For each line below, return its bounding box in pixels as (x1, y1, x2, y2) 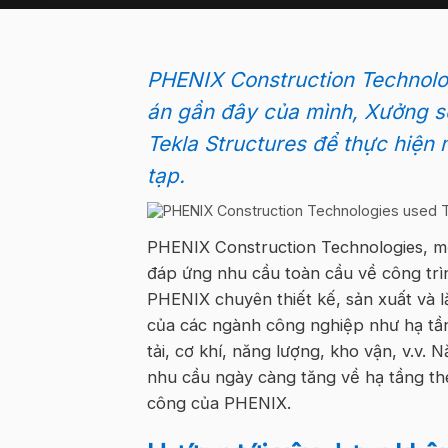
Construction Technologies (215, 237, 423, 258)
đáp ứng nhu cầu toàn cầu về (147, 263, 377, 284)
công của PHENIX (147, 393, 287, 414)
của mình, (263, 98, 364, 124)
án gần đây (147, 98, 263, 124)
